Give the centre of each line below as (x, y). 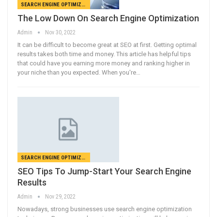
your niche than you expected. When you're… (79, 73)
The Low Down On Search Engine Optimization (108, 18)
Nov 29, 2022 (60, 196)
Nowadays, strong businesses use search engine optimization (105, 209)
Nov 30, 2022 (60, 33)
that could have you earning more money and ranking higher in (104, 63)
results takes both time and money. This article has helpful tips (104, 54)
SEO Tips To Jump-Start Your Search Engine (104, 171)
